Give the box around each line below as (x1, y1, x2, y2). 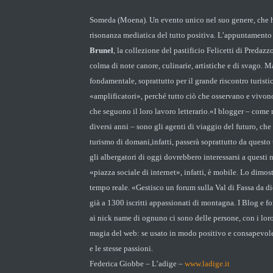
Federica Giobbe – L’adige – (90, 258, 185, 268)
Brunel (90, 45, 113, 55)
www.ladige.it (185, 258, 230, 268)
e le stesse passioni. (90, 243, 153, 253)
